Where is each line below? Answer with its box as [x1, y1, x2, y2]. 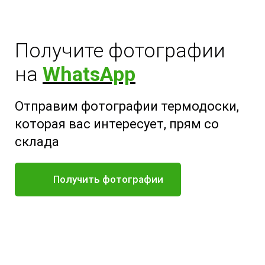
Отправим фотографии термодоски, [15, 98, 239, 114]
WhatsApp [43, 62, 135, 86]
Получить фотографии [53, 173, 163, 186]
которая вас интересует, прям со [15, 116, 219, 131]
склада [15, 134, 59, 149]
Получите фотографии [15, 38, 225, 62]
